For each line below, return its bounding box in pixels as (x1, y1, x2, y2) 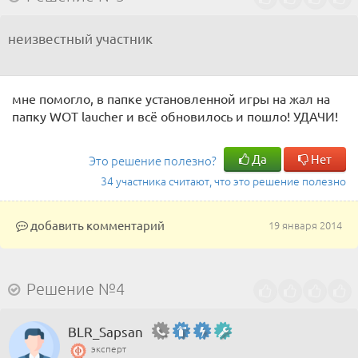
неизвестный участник (8, 30, 153, 46)
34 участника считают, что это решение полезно (101, 173, 346, 189)
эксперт (91, 342, 126, 355)
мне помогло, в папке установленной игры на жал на (12, 90, 330, 106)
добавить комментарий (28, 217, 165, 233)
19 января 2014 (268, 217, 342, 233)
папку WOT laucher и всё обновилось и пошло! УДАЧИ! (12, 108, 338, 124)
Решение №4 (26, 279, 125, 298)
